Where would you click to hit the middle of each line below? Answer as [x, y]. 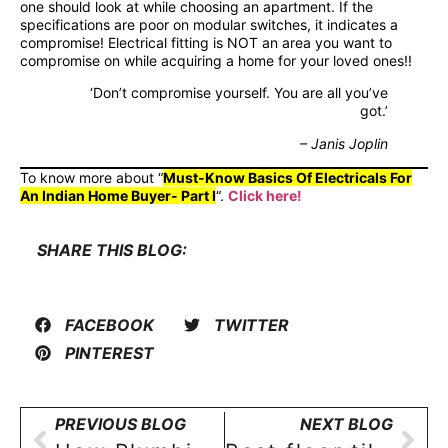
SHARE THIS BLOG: [112, 249]
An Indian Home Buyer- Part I [118, 195]
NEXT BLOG [346, 424]
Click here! [265, 195]
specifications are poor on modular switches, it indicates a [209, 24]
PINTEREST [109, 352]
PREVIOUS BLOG [121, 424]
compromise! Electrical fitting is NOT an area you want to [206, 42]
